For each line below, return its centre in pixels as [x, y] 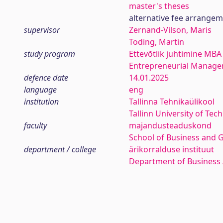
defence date [46, 78]
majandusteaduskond [170, 125]
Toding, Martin [156, 42]
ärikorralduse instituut [171, 149]
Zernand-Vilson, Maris [170, 30]
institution [41, 102]
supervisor [42, 30]
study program [50, 54]
